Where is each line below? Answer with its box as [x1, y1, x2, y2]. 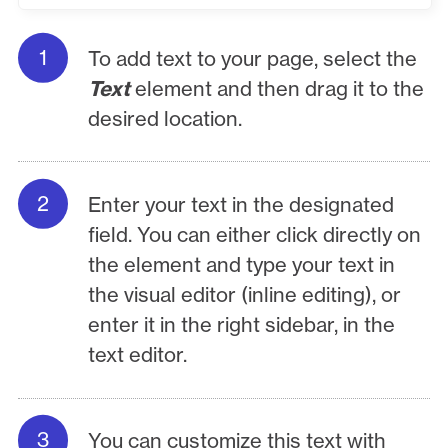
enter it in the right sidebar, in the [88, 312, 396, 338]
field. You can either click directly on [88, 222, 422, 248]
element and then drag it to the [135, 75, 425, 101]
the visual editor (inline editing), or [88, 282, 402, 308]
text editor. [88, 342, 188, 368]
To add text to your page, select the [88, 45, 418, 71]
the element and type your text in [88, 252, 396, 278]
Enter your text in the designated [88, 192, 395, 218]
